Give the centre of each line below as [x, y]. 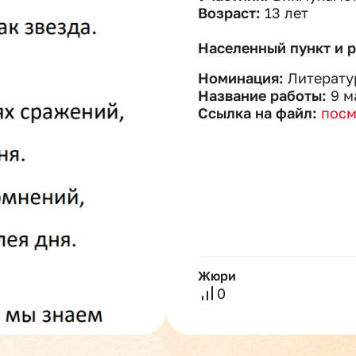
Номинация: [243, 78]
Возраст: [231, 13]
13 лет [286, 13]
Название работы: [264, 95]
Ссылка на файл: [259, 113]
